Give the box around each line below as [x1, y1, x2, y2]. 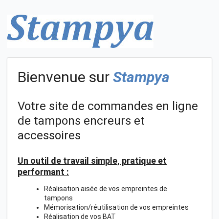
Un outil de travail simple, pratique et [18, 155, 167, 166]
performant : [18, 166, 69, 177]
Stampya [113, 68, 170, 86]
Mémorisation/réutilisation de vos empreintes [44, 203, 189, 211]
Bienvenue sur [18, 68, 113, 86]
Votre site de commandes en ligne [18, 99, 198, 113]
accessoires [18, 128, 81, 142]
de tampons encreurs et [18, 113, 145, 128]
